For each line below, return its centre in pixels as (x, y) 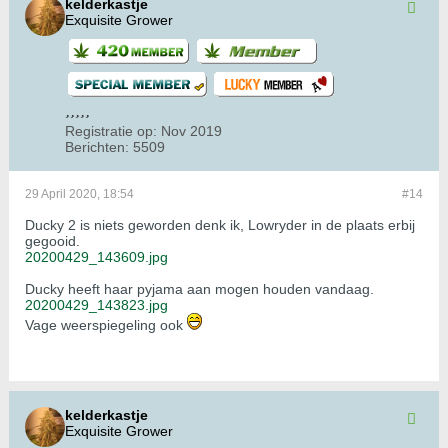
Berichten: (97, 147)
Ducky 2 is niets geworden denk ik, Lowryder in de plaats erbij (220, 225)
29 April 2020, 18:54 (79, 194)
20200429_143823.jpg (96, 305)
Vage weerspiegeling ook (106, 325)
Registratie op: (111, 131)
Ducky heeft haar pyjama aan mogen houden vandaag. (199, 289)
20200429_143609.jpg (96, 257)
